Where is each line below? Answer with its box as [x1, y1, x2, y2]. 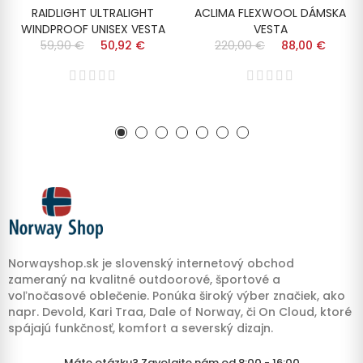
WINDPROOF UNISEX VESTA [20, 21, 165, 38]
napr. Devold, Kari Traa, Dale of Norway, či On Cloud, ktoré [8, 303, 352, 320]
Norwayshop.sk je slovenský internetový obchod [8, 254, 294, 271]
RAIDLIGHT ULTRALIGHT [32, 5, 154, 22]
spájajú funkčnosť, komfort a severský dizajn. [8, 319, 273, 336]
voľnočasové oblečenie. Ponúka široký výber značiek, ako [8, 287, 345, 304]
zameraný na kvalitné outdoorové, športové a [8, 271, 280, 288]
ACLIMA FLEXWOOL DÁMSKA [194, 5, 346, 22]
